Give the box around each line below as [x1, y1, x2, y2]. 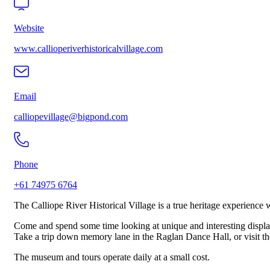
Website [14, 23, 44, 34]
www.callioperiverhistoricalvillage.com [14, 43, 163, 54]
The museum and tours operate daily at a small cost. [14, 252, 210, 263]
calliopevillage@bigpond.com [14, 111, 128, 122]
